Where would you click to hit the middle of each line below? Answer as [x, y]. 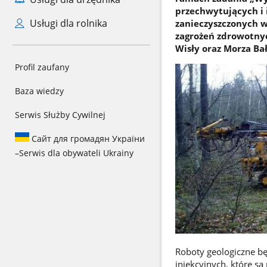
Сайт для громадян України [87, 139]
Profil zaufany [42, 67]
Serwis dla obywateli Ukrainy [76, 153]
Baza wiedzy [39, 91]
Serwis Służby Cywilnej [60, 115]
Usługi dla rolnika [67, 23]
